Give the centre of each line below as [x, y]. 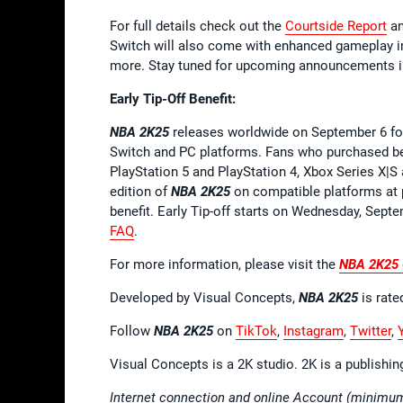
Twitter [371, 331]
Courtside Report [336, 26]
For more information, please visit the [224, 264]
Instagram [313, 331]
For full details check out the [197, 26]
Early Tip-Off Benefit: [173, 99]
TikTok [256, 331]
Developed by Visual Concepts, [204, 297]
